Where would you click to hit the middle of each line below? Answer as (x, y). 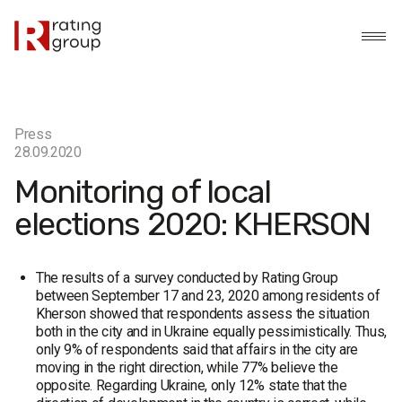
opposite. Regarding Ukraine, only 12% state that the (192, 385)
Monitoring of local (143, 192)
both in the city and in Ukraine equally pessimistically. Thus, (212, 332)
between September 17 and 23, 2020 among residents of (208, 296)
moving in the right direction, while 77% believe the (187, 367)
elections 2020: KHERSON (192, 224)
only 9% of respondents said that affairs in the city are (197, 350)
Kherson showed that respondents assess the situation (203, 314)
